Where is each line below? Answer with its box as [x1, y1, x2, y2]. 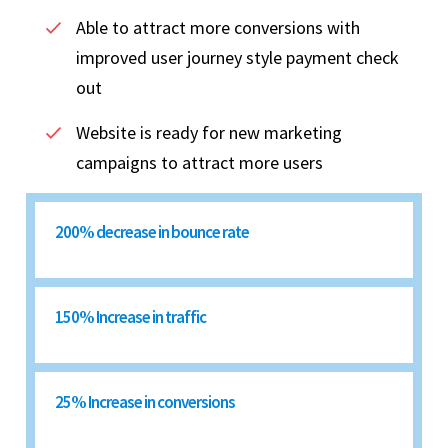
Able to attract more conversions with [76, 16, 360, 40]
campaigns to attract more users [76, 151, 323, 175]
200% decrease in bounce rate [55, 221, 249, 244]
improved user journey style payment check [76, 46, 399, 70]
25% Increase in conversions [55, 391, 235, 414]
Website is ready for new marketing [76, 121, 342, 145]
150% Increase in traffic [55, 306, 206, 329]
